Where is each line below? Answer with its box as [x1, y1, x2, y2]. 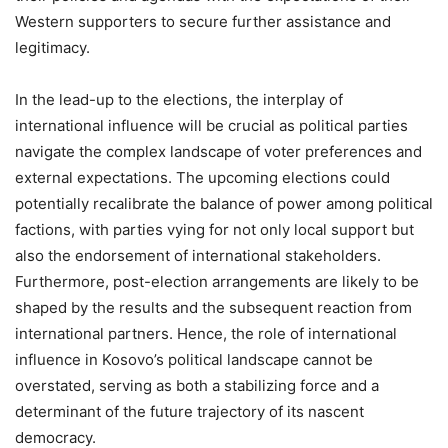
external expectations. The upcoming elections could [15, 167, 390, 187]
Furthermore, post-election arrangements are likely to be [15, 271, 419, 291]
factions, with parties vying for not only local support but [15, 219, 414, 239]
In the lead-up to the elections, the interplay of [15, 89, 343, 109]
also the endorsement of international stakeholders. [15, 245, 381, 265]
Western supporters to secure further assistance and [15, 11, 391, 31]
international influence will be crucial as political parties [15, 115, 408, 135]
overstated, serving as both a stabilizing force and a [15, 375, 379, 395]
